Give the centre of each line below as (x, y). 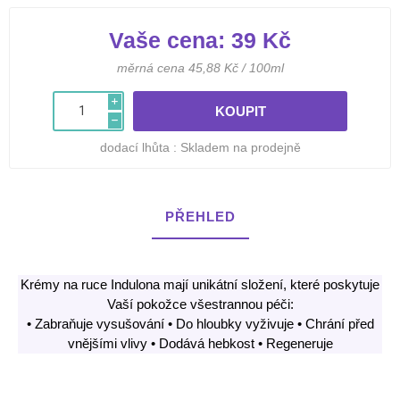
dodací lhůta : (138, 147)
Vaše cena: (167, 40)
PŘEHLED (200, 216)
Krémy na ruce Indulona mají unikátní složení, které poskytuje (200, 284)
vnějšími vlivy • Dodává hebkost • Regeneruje (200, 343)
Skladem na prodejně (240, 147)
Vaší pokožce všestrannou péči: (200, 304)
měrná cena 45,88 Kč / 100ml (200, 67)
